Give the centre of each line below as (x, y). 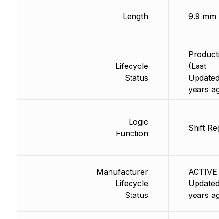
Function (132, 133)
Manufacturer (122, 172)
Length (135, 16)
